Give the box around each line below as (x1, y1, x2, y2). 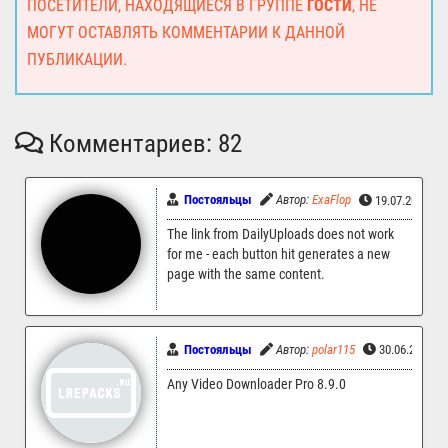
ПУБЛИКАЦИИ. (27, 50, 127, 70)
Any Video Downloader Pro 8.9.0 (167, 375, 346, 393)
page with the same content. (167, 266, 325, 284)
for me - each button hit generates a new (167, 246, 390, 264)
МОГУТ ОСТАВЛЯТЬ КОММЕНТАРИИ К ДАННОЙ (27, 23, 345, 43)
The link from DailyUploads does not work (167, 226, 394, 244)
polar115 (312, 341, 355, 357)
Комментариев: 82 (43, 129, 242, 159)
